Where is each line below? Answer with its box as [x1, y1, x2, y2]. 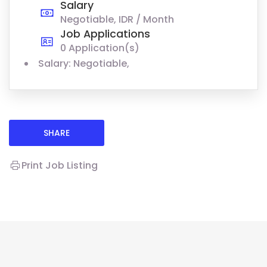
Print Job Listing [21, 159, 98, 173]
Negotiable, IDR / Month [60, 13, 174, 27]
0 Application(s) [60, 41, 139, 55]
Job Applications [60, 27, 150, 42]
